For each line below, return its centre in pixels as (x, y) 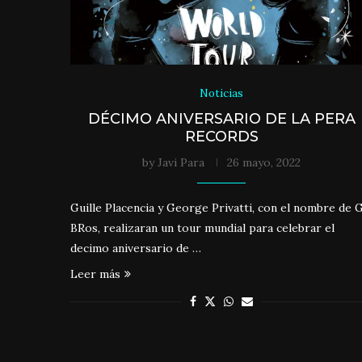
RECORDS (221, 136)
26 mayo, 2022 (264, 162)
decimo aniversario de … (136, 248)
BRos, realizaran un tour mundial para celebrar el (202, 227)
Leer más (95, 274)
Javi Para (181, 162)
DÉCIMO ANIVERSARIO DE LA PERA (221, 118)
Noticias (222, 93)
